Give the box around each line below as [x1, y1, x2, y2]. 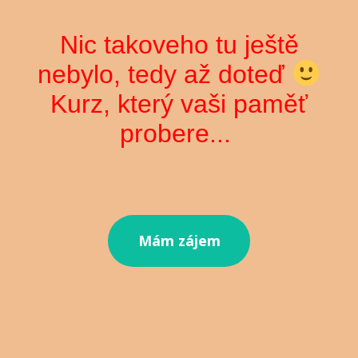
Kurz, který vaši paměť [50, 89, 308, 118]
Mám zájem [137, 230, 221, 250]
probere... [120, 118, 238, 148]
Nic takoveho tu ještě [59, 30, 299, 59]
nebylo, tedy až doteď [38, 59, 292, 89]
